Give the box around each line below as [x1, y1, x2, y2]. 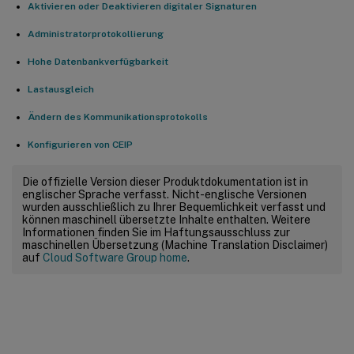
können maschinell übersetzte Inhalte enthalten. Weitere [22, 213, 311, 226]
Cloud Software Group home [43, 250, 187, 264]
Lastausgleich [28, 83, 94, 95]
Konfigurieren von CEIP [28, 138, 133, 150]
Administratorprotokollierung [28, 28, 164, 40]
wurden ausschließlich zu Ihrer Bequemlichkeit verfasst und [22, 200, 326, 213]
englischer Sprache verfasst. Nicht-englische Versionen [22, 187, 307, 201]
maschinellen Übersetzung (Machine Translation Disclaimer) [22, 238, 328, 251]
